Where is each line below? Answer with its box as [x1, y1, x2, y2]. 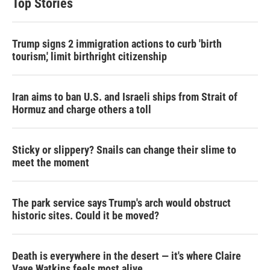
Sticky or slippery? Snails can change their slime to [12, 143, 236, 156]
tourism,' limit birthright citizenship [12, 50, 167, 63]
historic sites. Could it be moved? [12, 209, 159, 222]
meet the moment [12, 156, 89, 169]
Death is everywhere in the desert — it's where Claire [12, 250, 241, 262]
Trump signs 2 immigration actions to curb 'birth [12, 37, 222, 50]
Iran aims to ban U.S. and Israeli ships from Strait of [12, 90, 237, 103]
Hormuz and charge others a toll [12, 103, 151, 116]
